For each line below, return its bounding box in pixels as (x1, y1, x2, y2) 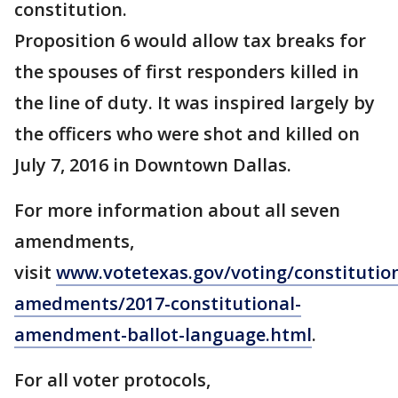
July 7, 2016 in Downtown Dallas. (14, 153, 291, 177)
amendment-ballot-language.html (14, 322, 312, 346)
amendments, (14, 229, 134, 253)
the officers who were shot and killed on (14, 122, 360, 146)
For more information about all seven (14, 198, 340, 222)
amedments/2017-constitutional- (14, 291, 301, 315)
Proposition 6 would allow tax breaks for (14, 28, 366, 52)
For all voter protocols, (14, 368, 211, 392)
